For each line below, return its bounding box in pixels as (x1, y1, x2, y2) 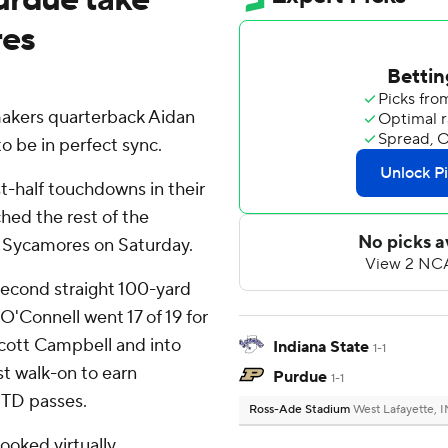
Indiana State (273, 337, 369, 358)
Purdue (273, 367, 327, 388)
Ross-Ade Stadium (249, 402, 353, 418)
